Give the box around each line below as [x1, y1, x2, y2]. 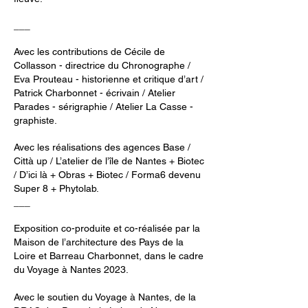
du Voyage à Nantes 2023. [14, 264, 129, 275]
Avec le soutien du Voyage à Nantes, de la [14, 291, 196, 302]
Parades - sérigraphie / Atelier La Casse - [14, 101, 193, 112]
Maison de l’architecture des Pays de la [14, 236, 184, 247]
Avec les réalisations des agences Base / [14, 142, 190, 153]
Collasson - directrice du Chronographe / [14, 60, 190, 71]
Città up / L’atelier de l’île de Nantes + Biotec [14, 155, 204, 166]
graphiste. [14, 115, 57, 126]
